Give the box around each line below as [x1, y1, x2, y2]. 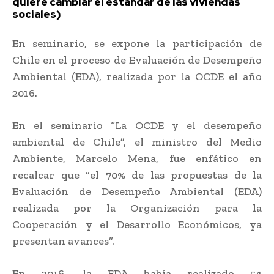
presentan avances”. [12, 234, 114, 248]
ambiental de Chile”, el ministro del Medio [12, 135, 262, 149]
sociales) [12, 7, 61, 21]
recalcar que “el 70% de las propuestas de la [12, 168, 262, 182]
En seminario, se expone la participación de [12, 36, 262, 50]
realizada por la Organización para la [12, 201, 262, 215]
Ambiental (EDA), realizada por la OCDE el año [12, 69, 262, 83]
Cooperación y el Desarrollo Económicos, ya [12, 217, 262, 231]
